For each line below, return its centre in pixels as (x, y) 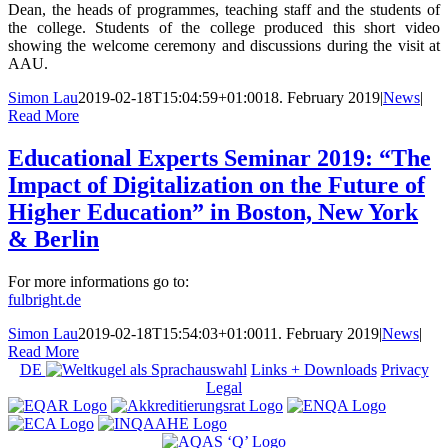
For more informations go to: (98, 281)
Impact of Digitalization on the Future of (216, 184)
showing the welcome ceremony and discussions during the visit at (224, 45)
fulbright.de (44, 299)
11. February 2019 (321, 333)
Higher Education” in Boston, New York (213, 211)
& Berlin (53, 238)
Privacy (404, 369)
